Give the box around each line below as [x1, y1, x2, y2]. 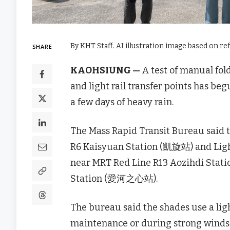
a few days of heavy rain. [70, 96, 174, 108]
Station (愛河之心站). [70, 172, 158, 184]
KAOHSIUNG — [70, 64, 140, 76]
